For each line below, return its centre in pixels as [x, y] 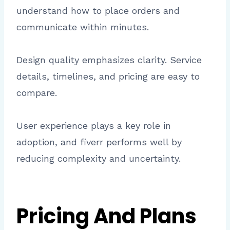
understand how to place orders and [98, 11]
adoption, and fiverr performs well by [99, 142]
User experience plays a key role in [94, 126]
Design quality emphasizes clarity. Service [109, 60]
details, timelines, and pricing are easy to [108, 76]
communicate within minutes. [83, 27]
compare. [37, 93]
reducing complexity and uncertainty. [99, 159]
